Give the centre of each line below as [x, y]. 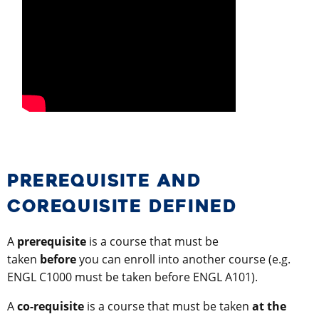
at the [269, 306]
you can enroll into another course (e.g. [183, 259]
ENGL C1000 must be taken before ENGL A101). [132, 277]
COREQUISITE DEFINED [122, 206]
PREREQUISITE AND [105, 181]
